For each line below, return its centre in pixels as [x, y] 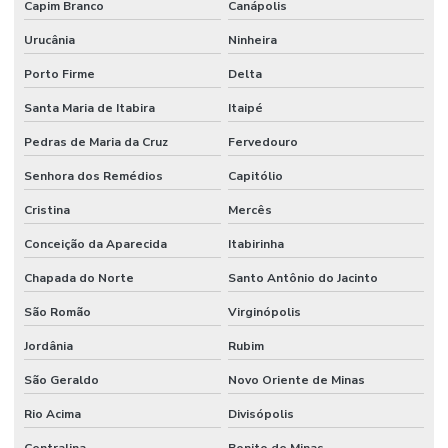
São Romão [57, 311]
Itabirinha [255, 243]
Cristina [47, 209]
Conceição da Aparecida [95, 243]
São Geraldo [61, 379]
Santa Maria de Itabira [89, 107]
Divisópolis [260, 413]
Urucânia [49, 39]
